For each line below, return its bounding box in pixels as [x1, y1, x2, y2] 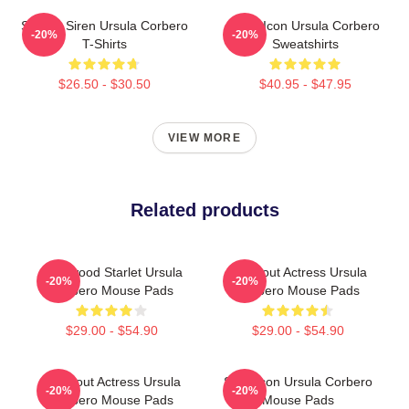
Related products [130, 200, 279, 221]
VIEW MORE [168, 131, 241, 145]
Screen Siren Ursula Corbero [20, 18, 188, 34]
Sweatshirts [271, 37, 339, 52]
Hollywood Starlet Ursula [40, 265, 183, 280]
